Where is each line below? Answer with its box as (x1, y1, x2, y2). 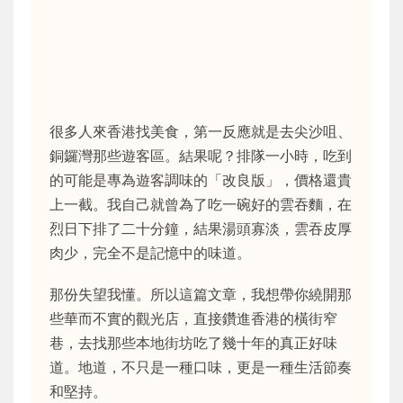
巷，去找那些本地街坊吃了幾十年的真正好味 (49, 334, 337, 353)
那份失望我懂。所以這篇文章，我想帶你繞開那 (49, 285, 352, 304)
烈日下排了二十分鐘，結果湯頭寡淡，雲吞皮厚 (49, 219, 352, 237)
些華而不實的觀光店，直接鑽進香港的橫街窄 (49, 309, 337, 328)
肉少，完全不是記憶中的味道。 (49, 244, 251, 262)
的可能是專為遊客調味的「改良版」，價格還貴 (49, 171, 352, 189)
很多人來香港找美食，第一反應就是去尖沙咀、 (49, 122, 352, 140)
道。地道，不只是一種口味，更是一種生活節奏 (49, 358, 352, 377)
